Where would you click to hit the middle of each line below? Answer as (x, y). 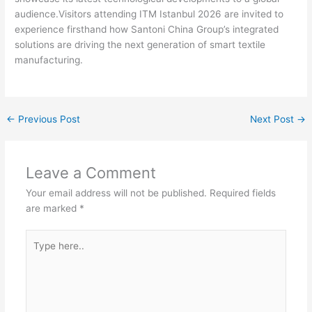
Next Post (273, 119)
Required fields (242, 193)
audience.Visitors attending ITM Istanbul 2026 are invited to (149, 14)
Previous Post (48, 119)
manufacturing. (49, 60)
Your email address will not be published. (116, 193)
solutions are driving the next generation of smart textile (140, 44)
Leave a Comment (91, 172)
